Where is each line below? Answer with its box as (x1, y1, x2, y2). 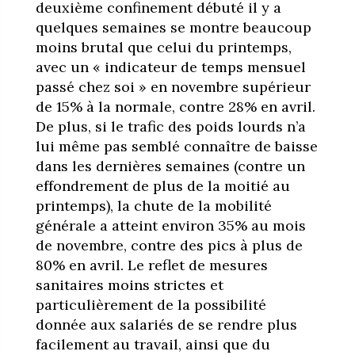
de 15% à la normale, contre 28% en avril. (35, 97, 315, 116)
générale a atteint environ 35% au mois (35, 216, 306, 235)
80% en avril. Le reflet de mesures (35, 256, 268, 275)
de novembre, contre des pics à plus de (35, 236, 303, 255)
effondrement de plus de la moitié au (35, 177, 290, 196)
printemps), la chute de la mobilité (35, 197, 272, 216)
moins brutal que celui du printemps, (35, 38, 292, 57)
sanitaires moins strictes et (35, 276, 223, 295)
